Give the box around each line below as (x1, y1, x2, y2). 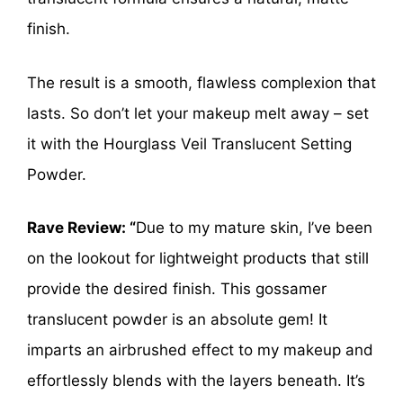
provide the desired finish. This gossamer (27, 280, 327, 299)
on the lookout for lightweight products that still (27, 249, 369, 268)
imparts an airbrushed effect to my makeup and (27, 341, 373, 360)
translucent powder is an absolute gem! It (27, 310, 327, 329)
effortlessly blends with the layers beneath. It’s (27, 372, 365, 390)
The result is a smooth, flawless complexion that (27, 73, 376, 92)
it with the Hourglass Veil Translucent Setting (27, 134, 352, 153)
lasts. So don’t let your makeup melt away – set (27, 103, 369, 122)
